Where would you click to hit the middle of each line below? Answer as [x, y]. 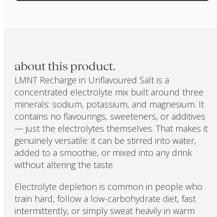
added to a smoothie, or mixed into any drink [103, 153]
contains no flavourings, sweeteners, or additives [110, 116]
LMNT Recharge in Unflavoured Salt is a [92, 80]
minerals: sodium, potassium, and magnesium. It [109, 104]
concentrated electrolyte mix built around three [109, 92]
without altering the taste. [64, 165]
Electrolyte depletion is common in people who [108, 186]
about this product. [65, 67]
